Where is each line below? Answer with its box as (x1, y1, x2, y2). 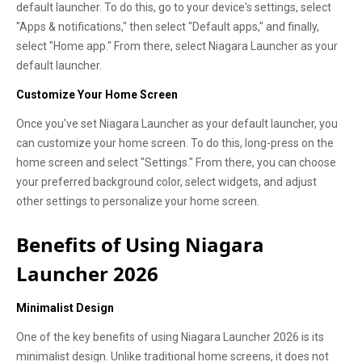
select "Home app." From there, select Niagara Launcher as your (16, 40, 338, 53)
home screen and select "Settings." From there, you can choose (16, 156, 336, 169)
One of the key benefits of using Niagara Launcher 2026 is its (16, 330, 324, 343)
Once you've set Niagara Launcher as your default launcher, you (16, 117, 338, 130)
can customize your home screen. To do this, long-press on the (16, 137, 334, 149)
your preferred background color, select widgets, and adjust (16, 175, 317, 188)
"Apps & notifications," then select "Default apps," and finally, (16, 20, 319, 33)
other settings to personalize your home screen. (16, 195, 259, 208)
